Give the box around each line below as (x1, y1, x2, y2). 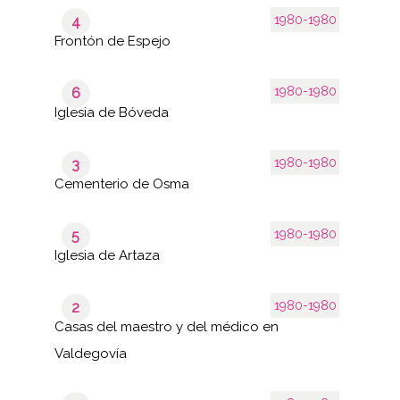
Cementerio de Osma (54, 175, 189, 192)
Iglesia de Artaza (54, 246, 160, 263)
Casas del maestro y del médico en (54, 318, 279, 335)
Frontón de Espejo (54, 32, 171, 49)
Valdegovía (54, 345, 127, 362)
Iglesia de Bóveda (54, 104, 169, 121)
